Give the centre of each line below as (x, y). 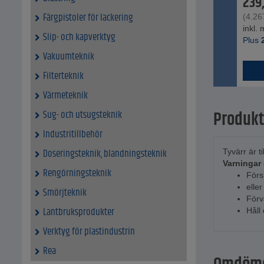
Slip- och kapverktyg (79, 37)
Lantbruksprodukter (79, 212)
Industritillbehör (73, 135)
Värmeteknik (65, 96)
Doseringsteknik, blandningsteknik (105, 154)
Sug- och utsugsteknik (82, 115)
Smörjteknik (65, 193)
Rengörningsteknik (77, 174)
